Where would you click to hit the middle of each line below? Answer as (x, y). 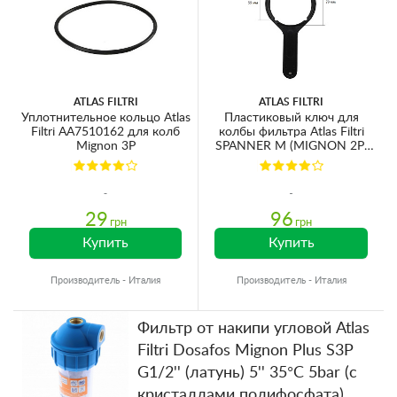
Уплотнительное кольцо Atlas (105, 117)
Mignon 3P (105, 146)
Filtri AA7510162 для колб (105, 132)
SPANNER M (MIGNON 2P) (291, 146)
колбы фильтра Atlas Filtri (291, 132)
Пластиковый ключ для (291, 117)
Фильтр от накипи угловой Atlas (253, 328)
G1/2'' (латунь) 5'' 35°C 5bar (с (247, 373)
